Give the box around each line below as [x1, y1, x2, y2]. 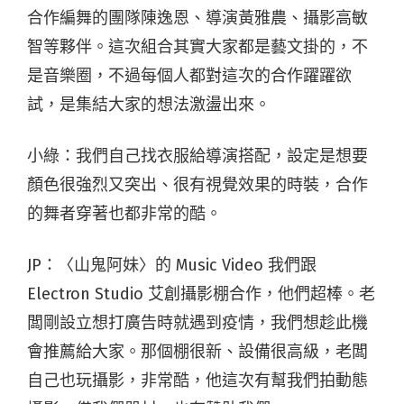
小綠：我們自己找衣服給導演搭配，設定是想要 [27, 145, 368, 166]
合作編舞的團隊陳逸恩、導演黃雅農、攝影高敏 [27, 7, 368, 28]
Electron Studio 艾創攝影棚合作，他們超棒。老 [27, 283, 375, 304]
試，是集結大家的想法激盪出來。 [27, 94, 271, 115]
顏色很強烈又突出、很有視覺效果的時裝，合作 [27, 174, 368, 195]
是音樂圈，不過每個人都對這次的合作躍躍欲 [27, 65, 352, 86]
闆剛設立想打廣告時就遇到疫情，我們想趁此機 [27, 312, 368, 333]
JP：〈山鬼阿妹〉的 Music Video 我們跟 [27, 254, 317, 275]
